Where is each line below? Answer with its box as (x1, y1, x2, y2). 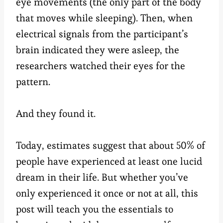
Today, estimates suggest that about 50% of (16, 139, 205, 152)
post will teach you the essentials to (16, 203, 173, 216)
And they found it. (16, 107, 96, 120)
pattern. (16, 75, 50, 89)
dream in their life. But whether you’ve (16, 171, 188, 184)
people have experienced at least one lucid (16, 155, 202, 168)
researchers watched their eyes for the (16, 59, 185, 73)
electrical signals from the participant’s (16, 27, 188, 41)
